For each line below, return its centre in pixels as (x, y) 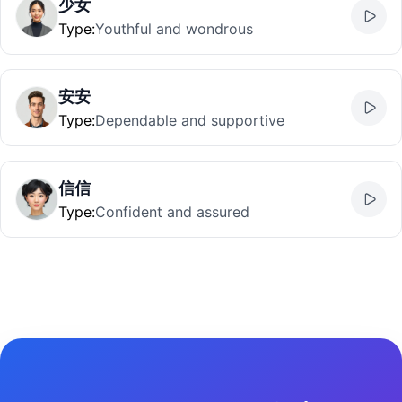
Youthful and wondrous (174, 29)
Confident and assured (172, 212)
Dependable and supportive (190, 120)
